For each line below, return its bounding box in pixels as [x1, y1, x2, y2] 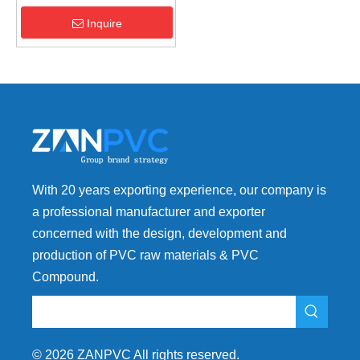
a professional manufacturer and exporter [32, 205, 265, 219]
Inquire [86, 17, 122, 31]
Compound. [32, 270, 99, 284]
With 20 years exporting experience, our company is [32, 183, 326, 198]
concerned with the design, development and [32, 227, 287, 241]
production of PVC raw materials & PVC [32, 248, 259, 263]
